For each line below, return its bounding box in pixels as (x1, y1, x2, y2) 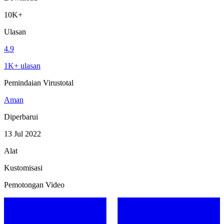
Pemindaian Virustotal (4, 78, 73, 87)
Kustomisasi (4, 163, 42, 172)
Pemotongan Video (4, 180, 64, 189)
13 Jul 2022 (4, 129, 41, 138)
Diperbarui (4, 112, 38, 121)
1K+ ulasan (4, 61, 40, 70)
